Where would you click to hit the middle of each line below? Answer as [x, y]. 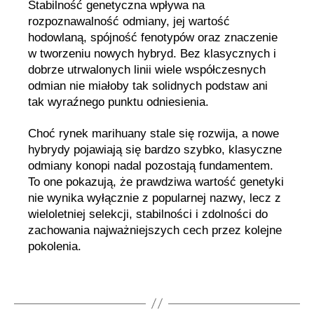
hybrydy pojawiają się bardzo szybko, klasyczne [155, 149]
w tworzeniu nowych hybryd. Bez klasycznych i [152, 54]
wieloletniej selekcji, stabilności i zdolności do [148, 214]
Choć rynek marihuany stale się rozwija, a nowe [153, 133]
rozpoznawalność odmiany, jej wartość [129, 22]
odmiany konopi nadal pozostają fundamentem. [151, 165]
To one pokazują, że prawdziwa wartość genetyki [156, 182]
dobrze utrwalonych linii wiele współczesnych [147, 70]
